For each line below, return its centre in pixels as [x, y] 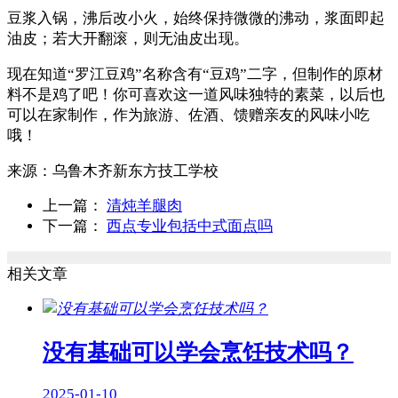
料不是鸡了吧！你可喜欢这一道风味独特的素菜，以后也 [196, 94]
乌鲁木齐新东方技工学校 [135, 171]
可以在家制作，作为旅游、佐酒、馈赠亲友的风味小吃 [188, 115]
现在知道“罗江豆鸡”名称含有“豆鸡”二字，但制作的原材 [195, 74]
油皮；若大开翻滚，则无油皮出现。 [128, 39]
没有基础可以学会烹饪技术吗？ [198, 353]
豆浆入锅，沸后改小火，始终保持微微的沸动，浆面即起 [196, 19]
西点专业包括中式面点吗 [190, 227]
